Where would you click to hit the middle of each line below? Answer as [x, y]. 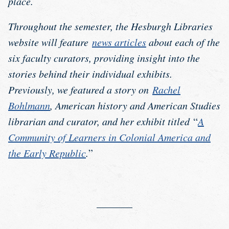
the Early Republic [47, 153]
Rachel [166, 90]
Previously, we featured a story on [80, 90]
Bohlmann [29, 106]
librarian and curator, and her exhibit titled [101, 121]
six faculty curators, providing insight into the [104, 58]
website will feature [50, 42]
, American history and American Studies [135, 106]
